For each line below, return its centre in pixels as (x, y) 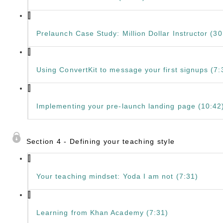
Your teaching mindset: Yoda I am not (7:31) (117, 176)
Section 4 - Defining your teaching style (101, 141)
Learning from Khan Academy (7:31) (103, 213)
